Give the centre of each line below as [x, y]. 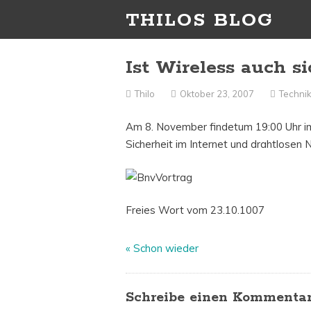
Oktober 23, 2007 [217, 94]
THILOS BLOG [200, 21]
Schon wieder [166, 249]
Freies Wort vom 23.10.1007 [195, 210]
